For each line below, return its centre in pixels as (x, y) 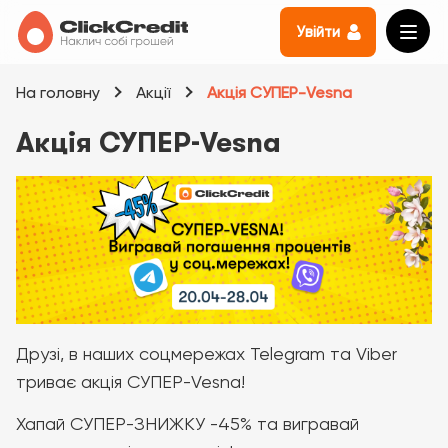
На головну (58, 92)
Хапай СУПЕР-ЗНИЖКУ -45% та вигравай (187, 424)
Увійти (318, 32)
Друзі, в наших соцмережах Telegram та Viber (206, 354)
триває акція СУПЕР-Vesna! (130, 382)
